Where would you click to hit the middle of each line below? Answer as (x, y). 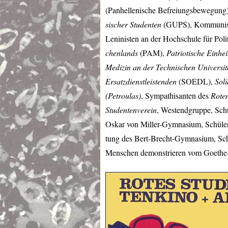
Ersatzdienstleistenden (141, 81)
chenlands (122, 53)
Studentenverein (131, 110)
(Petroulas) (123, 96)
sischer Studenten (133, 24)
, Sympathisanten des (176, 96)
